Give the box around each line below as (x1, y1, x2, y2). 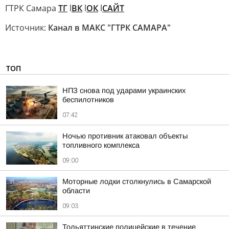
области (62, 187, 90, 195)
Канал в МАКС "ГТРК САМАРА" (48, 22, 171, 33)
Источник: (5, 22, 48, 33)
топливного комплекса (62, 141, 140, 149)
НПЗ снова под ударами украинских (62, 86, 186, 95)
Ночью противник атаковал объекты (62, 132, 188, 140)
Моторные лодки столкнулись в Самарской (62, 177, 211, 186)
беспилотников (62, 96, 114, 104)
